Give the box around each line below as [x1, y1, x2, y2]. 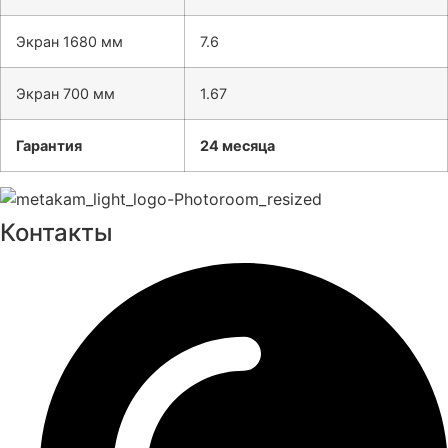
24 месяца [200, 137, 275, 155]
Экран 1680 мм [16, 33, 123, 51]
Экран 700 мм [16, 85, 115, 103]
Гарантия [16, 137, 82, 155]
